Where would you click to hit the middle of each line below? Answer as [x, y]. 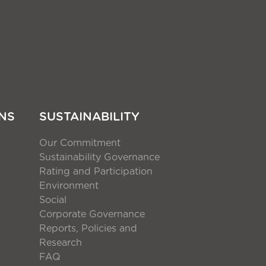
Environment [69, 186]
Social [53, 200]
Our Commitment [80, 143]
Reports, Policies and [88, 228]
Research [61, 243]
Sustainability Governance [99, 157]
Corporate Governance [92, 214]
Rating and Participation [96, 171]
